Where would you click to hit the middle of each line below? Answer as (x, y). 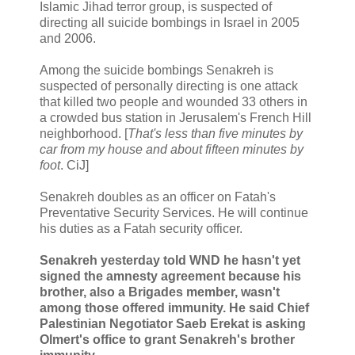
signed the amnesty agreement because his (170, 276)
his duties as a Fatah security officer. (141, 228)
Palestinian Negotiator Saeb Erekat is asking (173, 323)
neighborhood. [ (84, 133)
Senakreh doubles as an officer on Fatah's (158, 197)
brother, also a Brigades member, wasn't (160, 292)
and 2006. (68, 38)
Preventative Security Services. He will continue (174, 212)
